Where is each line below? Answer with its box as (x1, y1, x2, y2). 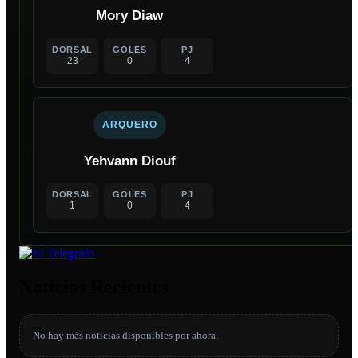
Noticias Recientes (19, 276, 169, 298)
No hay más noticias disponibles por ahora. (33, 328, 218, 341)
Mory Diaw (96, 8, 164, 24)
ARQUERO (102, 120, 157, 130)
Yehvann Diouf (83, 153, 176, 169)
